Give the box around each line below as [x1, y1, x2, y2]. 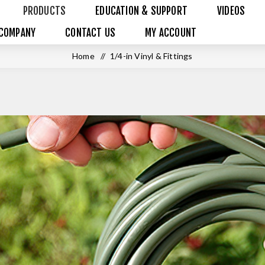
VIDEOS [217, 5, 245, 17]
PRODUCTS [22, 5, 66, 17]
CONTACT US [65, 27, 116, 39]
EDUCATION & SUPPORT [95, 5, 188, 17]
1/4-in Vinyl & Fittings [110, 51, 193, 61]
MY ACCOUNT [145, 27, 197, 39]
